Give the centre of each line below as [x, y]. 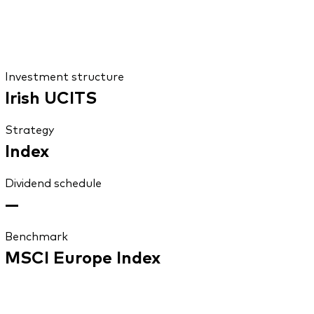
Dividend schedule [53, 183]
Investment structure [64, 76]
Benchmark [36, 236]
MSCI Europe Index [82, 257]
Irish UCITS [50, 97]
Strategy [29, 129]
